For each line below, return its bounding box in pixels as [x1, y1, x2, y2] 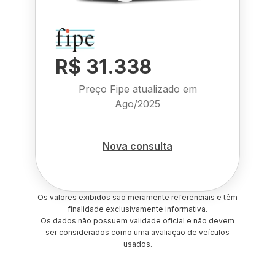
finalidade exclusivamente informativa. [68, 204, 207, 214]
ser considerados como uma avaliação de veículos [45, 228, 230, 237]
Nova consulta [103, 139, 172, 152]
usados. [123, 239, 152, 249]
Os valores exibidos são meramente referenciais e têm [37, 193, 238, 202]
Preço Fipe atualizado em [78, 83, 197, 95]
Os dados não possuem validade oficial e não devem [41, 216, 234, 225]
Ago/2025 [115, 98, 160, 110]
